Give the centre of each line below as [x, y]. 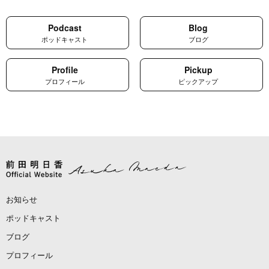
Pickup [198, 69]
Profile [65, 69]
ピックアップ [198, 81]
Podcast [65, 27]
